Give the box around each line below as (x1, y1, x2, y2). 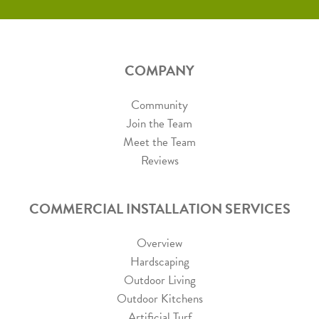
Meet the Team (123, 133, 196, 152)
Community (131, 96, 188, 115)
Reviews (140, 152, 179, 170)
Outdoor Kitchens (116, 290, 203, 308)
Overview (137, 234, 182, 253)
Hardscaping (130, 253, 189, 271)
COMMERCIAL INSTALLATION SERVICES (28, 198, 291, 220)
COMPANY (125, 60, 194, 82)
